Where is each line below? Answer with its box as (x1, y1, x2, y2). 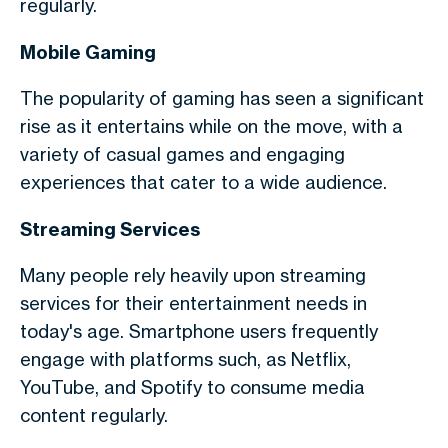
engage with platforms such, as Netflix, (20, 348, 351, 370)
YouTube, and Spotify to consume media (20, 376, 365, 398)
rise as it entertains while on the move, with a (20, 115, 403, 137)
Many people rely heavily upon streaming (20, 264, 366, 286)
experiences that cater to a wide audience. (20, 171, 387, 193)
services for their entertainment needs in (20, 292, 367, 314)
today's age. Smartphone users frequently (20, 320, 378, 342)
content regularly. (20, 404, 168, 426)
